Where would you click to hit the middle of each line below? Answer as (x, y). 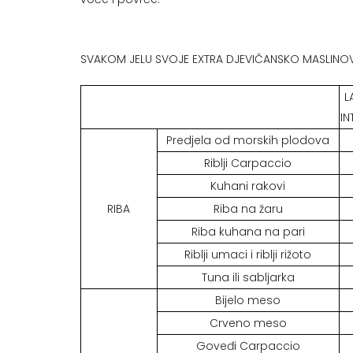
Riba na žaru (248, 209)
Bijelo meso (248, 301)
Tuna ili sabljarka (248, 278)
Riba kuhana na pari (248, 232)
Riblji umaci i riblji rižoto (248, 255)
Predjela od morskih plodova (248, 141)
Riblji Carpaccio (248, 163)
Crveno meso (248, 323)
